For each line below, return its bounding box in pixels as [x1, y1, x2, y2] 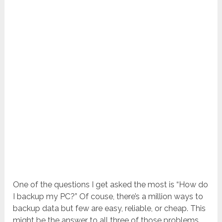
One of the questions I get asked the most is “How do [13, 180, 209, 190]
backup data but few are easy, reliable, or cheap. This [13, 204, 206, 214]
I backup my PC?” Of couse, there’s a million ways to [13, 192, 204, 202]
